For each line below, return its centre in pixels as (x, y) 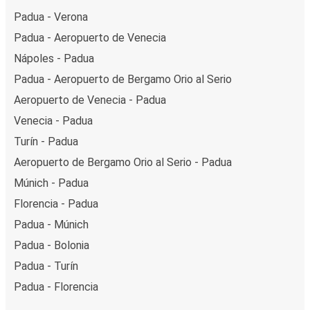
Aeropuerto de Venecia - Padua (90, 100)
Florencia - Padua (56, 204)
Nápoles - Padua (54, 59)
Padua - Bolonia (52, 246)
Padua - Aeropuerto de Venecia (90, 38)
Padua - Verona (51, 17)
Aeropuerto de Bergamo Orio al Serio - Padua (123, 163)
